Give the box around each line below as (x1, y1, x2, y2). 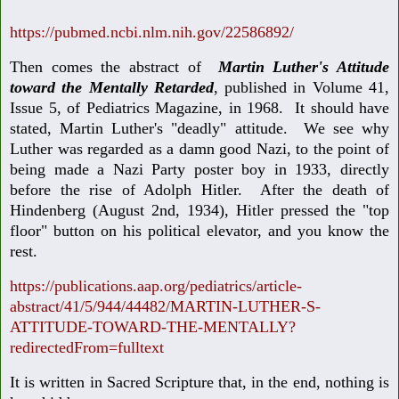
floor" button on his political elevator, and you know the (10, 222, 389, 240)
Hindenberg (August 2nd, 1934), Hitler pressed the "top (10, 201, 389, 220)
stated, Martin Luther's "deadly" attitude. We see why (10, 119, 389, 138)
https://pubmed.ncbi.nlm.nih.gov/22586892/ (10, 23, 294, 42)
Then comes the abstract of (10, 58, 218, 77)
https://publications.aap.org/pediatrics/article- (10, 277, 302, 296)
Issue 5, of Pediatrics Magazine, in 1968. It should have (10, 99, 389, 118)
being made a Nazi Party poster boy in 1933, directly (10, 160, 389, 179)
